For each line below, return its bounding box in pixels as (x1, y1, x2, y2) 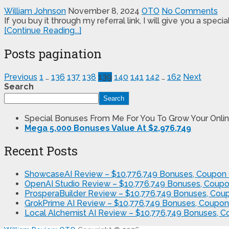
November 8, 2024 (68, 6, 140, 16)
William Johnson (4, 6, 66, 16)
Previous (4, 72, 37, 82)
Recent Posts (4, 143, 78, 159)
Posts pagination (4, 45, 102, 62)
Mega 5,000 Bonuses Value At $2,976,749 (25, 123, 191, 133)
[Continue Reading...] (4, 25, 81, 35)
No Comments (162, 6, 218, 16)
